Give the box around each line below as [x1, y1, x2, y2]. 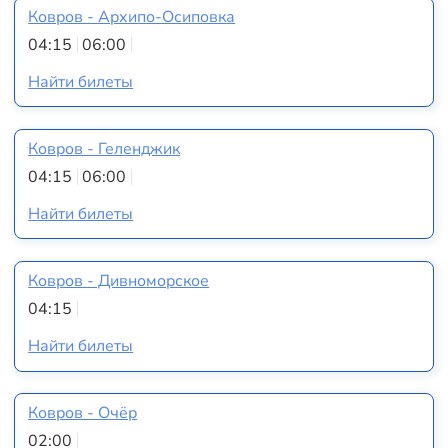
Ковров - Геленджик [28, 138, 181, 161]
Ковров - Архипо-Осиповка [28, 6, 236, 29]
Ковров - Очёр [28, 402, 138, 425]
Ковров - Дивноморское [28, 270, 210, 293]
